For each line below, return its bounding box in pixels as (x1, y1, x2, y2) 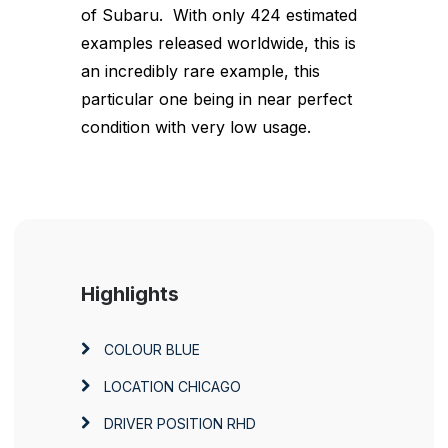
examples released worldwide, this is (81, 32, 356, 53)
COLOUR (100, 340, 162, 358)
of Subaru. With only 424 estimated (81, 4, 357, 25)
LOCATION (100, 377, 174, 395)
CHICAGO (178, 377, 241, 395)
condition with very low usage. (81, 116, 311, 137)
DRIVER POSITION (100, 414, 223, 432)
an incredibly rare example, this (81, 60, 320, 81)
